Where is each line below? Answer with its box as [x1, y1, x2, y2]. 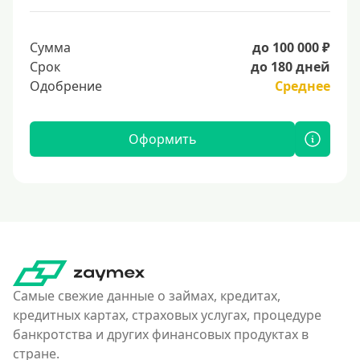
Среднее [275, 77, 330, 95]
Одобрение [30, 77, 102, 95]
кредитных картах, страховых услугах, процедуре [13, 306, 321, 324]
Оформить [128, 130, 197, 148]
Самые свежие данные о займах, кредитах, [13, 287, 280, 305]
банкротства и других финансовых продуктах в [13, 325, 309, 343]
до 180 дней [251, 58, 330, 76]
